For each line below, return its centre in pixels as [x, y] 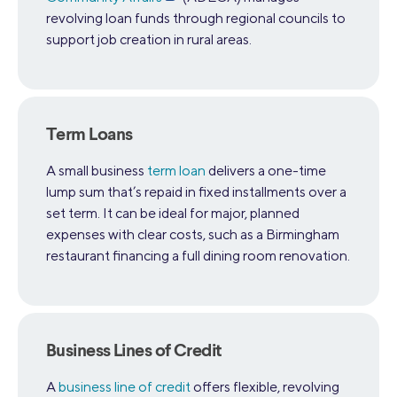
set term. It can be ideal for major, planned [173, 214]
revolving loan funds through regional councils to [196, 19]
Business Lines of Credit [134, 352]
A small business [97, 171]
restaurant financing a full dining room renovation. [198, 256]
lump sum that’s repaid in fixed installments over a [196, 192]
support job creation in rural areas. [149, 40]
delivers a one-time [266, 171]
